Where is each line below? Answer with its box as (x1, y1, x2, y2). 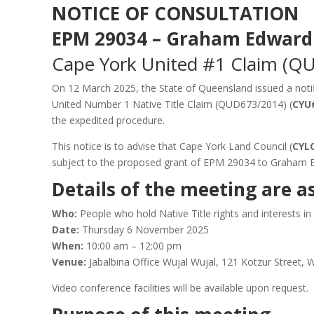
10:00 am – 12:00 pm (83, 238, 182, 252)
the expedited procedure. (52, 113, 165, 127)
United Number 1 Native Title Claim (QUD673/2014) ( (52, 97, 292, 111)
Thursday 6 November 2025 (79, 222, 209, 236)
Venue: (52, 254, 86, 268)
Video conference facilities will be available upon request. (52, 280, 308, 294)
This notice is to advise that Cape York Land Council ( (52, 139, 292, 153)
